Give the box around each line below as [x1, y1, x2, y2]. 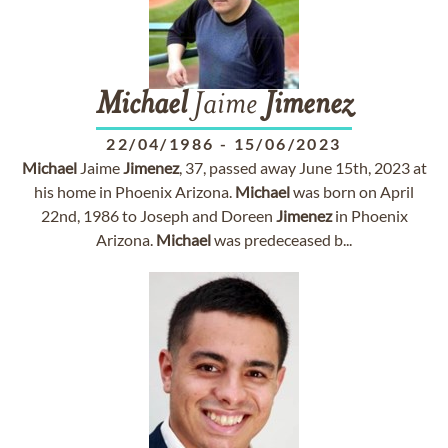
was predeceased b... [211, 230, 352, 249]
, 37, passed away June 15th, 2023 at [178, 158, 427, 177]
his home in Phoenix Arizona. [34, 182, 235, 201]
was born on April [290, 182, 414, 201]
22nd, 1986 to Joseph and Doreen [40, 206, 276, 225]
